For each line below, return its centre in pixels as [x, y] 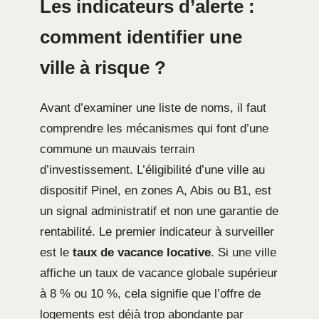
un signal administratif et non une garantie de [159, 211]
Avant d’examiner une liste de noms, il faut [153, 108]
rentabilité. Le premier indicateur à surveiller [157, 231]
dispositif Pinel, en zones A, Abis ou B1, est [156, 190]
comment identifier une [141, 37]
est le [56, 252]
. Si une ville [244, 252]
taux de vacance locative [142, 252]
